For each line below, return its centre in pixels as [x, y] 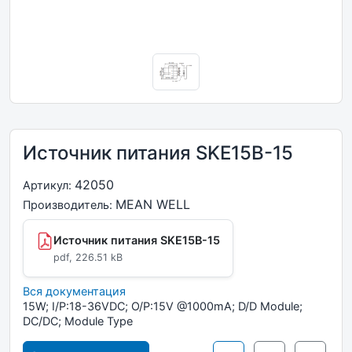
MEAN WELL [153, 205]
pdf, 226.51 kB [88, 258]
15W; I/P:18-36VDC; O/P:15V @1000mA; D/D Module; [163, 306]
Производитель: [69, 205]
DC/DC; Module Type [78, 321]
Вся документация [74, 291]
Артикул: [49, 185]
